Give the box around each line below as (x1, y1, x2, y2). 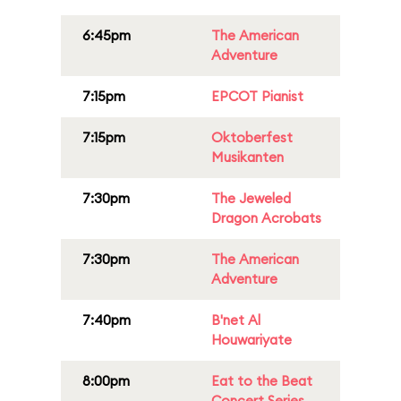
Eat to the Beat (211, 372, 312, 389)
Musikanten (211, 149, 284, 166)
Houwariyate (211, 331, 292, 348)
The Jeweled (211, 190, 291, 207)
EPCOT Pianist (211, 88, 303, 105)
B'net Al (211, 311, 260, 328)
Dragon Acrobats (211, 209, 321, 226)
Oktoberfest (211, 129, 293, 146)
